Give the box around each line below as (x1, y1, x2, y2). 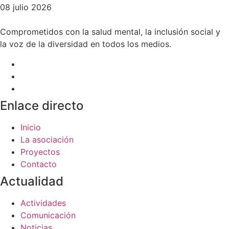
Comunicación (20, 210, 76, 220)
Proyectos (20, 146, 60, 157)
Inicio (20, 122, 41, 132)
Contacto (20, 158, 57, 169)
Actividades (20, 197, 66, 208)
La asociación (20, 134, 74, 145)
